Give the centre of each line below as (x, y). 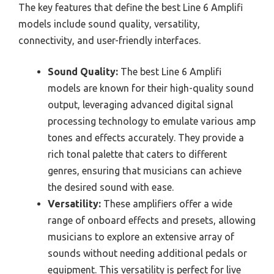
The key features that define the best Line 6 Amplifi (131, 7)
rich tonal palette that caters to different (137, 154)
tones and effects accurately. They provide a (146, 137)
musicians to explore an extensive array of (141, 236)
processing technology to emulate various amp (152, 121)
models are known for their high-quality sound (151, 88)
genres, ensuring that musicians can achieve (145, 170)
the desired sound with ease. (111, 187)
